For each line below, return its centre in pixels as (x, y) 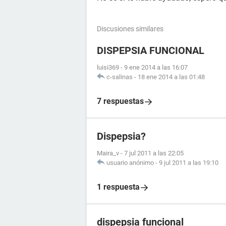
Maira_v (108, 153)
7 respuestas (120, 101)
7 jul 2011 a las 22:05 (154, 153)
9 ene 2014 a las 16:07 (156, 67)
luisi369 (108, 67)
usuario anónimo (130, 163)
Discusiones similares (130, 29)
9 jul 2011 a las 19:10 (189, 163)
